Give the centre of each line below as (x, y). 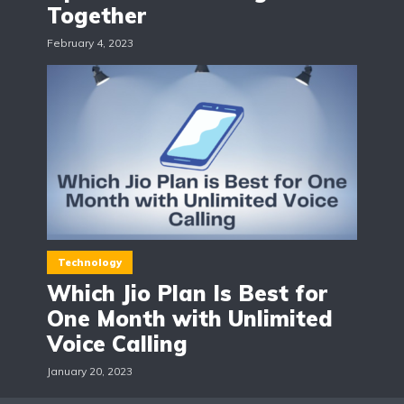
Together (96, 16)
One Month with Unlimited (190, 319)
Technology (90, 263)
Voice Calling (117, 344)
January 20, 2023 (90, 372)
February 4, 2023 (90, 43)
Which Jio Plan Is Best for (187, 294)
